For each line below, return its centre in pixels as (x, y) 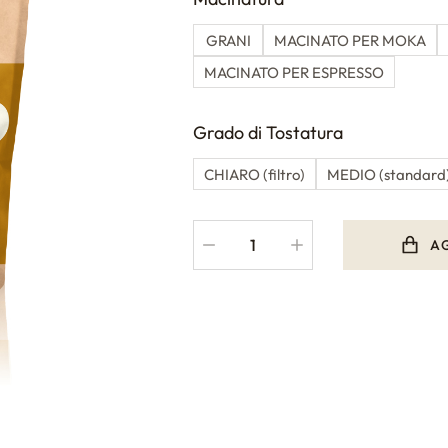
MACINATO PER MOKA (350, 40)
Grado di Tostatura (268, 132)
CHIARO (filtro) (255, 174)
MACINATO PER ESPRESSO (294, 72)
